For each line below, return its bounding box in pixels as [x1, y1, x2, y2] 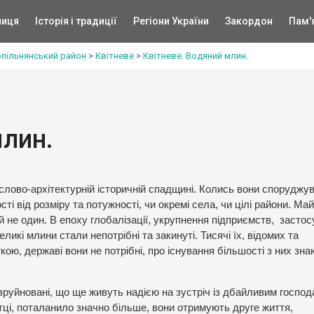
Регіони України [132, 15, 209, 27]
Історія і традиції [34, 15, 117, 27]
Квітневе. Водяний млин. [143, 50, 248, 61]
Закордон [224, 15, 273, 27]
